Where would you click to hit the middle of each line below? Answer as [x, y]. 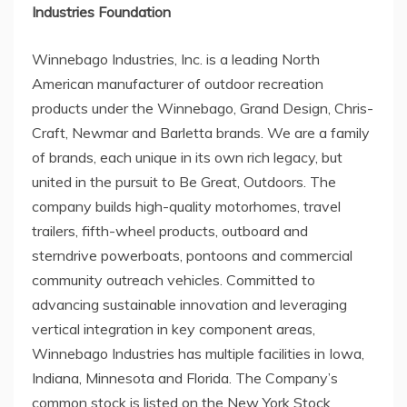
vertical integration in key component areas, [174, 328]
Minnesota [120, 377]
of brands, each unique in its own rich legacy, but [187, 157]
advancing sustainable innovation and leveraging [189, 304]
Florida [208, 377]
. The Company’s [283, 377]
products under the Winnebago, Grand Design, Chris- [203, 108]
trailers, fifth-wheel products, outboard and [170, 230]
